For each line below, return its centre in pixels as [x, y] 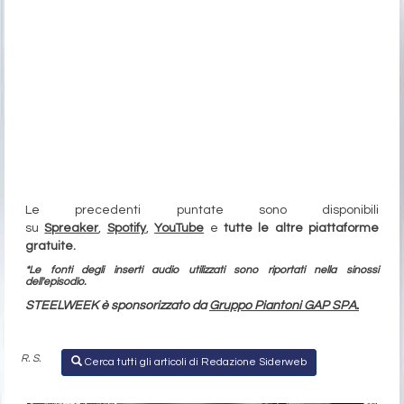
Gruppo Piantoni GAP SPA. [284, 306]
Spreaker [72, 229]
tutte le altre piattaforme [298, 229]
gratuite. [50, 247]
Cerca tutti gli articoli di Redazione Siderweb [194, 363]
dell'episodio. [55, 282]
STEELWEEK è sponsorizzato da [117, 306]
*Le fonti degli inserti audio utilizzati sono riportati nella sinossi [202, 271]
